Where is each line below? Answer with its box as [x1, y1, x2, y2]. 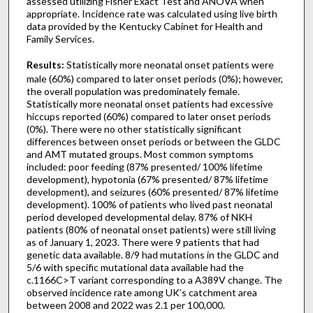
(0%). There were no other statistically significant [26, 122, 242, 135]
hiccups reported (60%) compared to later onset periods [26, 110, 271, 122]
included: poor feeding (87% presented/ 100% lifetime [26, 160, 263, 173]
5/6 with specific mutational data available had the [26, 261, 244, 273]
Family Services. [26, 33, 94, 45]
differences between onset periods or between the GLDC [26, 135, 281, 147]
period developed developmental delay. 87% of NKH [26, 210, 252, 223]
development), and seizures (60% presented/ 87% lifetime [26, 185, 279, 198]
